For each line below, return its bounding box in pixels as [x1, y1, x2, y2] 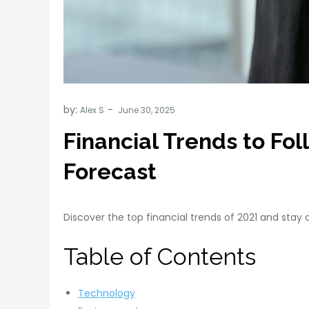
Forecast [63, 159, 157, 185]
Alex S [80, 104, 104, 117]
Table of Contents [63, 243, 256, 271]
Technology [78, 286, 135, 301]
